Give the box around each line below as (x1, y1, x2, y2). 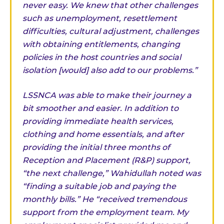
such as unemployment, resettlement (22, 13, 177, 23)
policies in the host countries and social (22, 52, 181, 62)
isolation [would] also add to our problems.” (22, 65, 197, 75)
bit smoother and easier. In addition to (22, 103, 178, 113)
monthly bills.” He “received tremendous (22, 194, 187, 204)
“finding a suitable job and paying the (22, 181, 176, 191)
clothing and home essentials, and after (22, 129, 184, 139)
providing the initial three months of (22, 142, 170, 152)
